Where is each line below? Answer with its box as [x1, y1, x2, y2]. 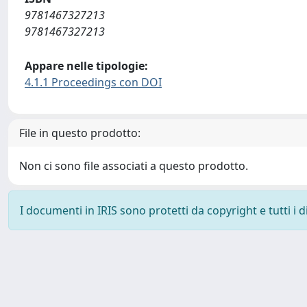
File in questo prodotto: [19, 125, 140, 140]
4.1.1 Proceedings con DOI [25, 75, 162, 90]
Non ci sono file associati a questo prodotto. [19, 158, 248, 173]
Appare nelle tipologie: [25, 58, 148, 73]
